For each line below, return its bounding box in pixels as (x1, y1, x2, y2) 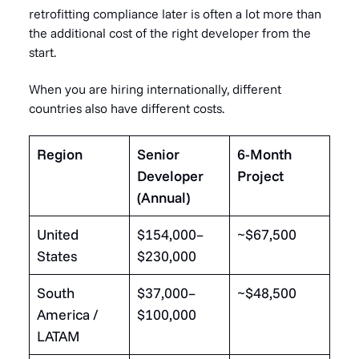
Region (37, 144, 83, 163)
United (37, 224, 79, 244)
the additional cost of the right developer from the (29, 24, 311, 41)
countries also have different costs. (29, 99, 224, 116)
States (37, 246, 78, 265)
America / (37, 305, 99, 324)
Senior (137, 144, 179, 163)
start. (29, 43, 56, 60)
